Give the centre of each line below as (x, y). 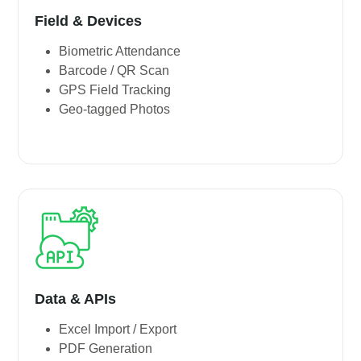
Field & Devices (89, 21)
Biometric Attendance (120, 52)
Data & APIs (76, 299)
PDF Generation (106, 349)
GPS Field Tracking (115, 90)
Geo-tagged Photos (115, 110)
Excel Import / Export (118, 330)
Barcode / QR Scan (114, 71)
